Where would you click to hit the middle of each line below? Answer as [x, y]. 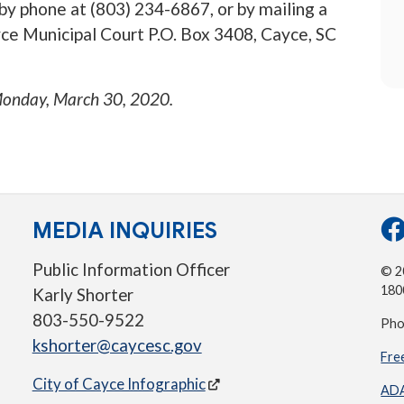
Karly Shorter [83, 295]
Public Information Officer [131, 270]
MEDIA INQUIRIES [124, 231]
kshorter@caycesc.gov [117, 346]
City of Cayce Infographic [119, 384]
